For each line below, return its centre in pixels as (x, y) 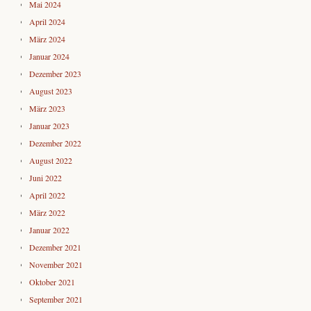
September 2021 (56, 299)
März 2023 (47, 108)
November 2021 (56, 264)
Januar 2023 (49, 125)
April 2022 (47, 195)
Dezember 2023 (55, 73)
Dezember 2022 (55, 143)
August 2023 (51, 91)
